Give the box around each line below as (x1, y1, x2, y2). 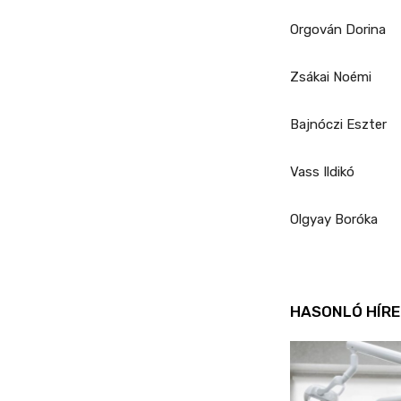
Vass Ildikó (290, 164, 354, 181)
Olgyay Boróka (290, 211, 378, 228)
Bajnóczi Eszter (290, 116, 387, 133)
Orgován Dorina (290, 21, 386, 38)
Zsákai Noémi (290, 69, 371, 86)
